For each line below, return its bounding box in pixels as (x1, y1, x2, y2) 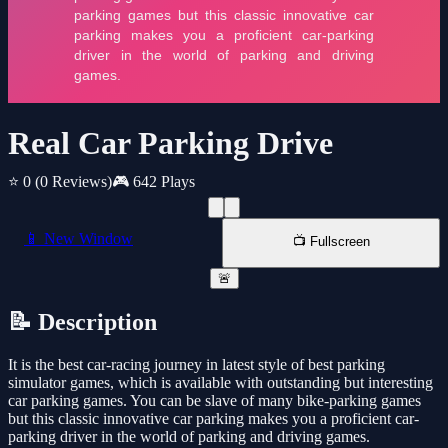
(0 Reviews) (35, 173, 112, 191)
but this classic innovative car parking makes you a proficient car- (8, 410, 419, 428)
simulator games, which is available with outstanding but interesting (8, 374, 433, 392)
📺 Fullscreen (292, 234, 370, 250)
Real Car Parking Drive (8, 125, 333, 162)
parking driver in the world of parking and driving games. (8, 428, 370, 446)
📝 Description (8, 309, 157, 336)
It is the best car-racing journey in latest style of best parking (8, 356, 385, 374)
